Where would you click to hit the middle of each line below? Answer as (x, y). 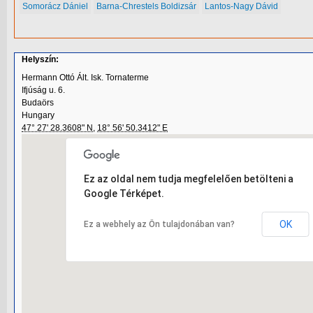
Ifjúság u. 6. (43, 90)
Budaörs (38, 103)
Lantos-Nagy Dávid (241, 6)
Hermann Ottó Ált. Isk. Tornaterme (85, 78)
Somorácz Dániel (55, 6)
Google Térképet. (124, 194)
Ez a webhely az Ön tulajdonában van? (159, 225)
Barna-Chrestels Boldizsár (146, 6)
